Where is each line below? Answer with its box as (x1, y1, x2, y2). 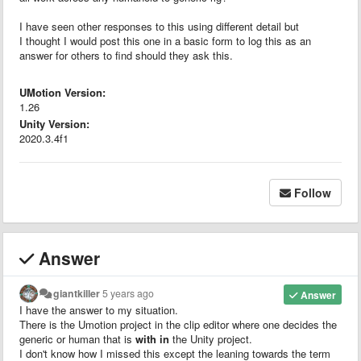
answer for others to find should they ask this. (19, 47, 233, 63)
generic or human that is (19, 330, 135, 346)
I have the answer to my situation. (19, 301, 178, 317)
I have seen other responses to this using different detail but (19, 18, 299, 34)
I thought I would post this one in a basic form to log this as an (19, 32, 311, 48)
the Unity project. (169, 330, 252, 346)
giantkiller (53, 285, 101, 301)
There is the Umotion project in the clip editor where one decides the (19, 316, 337, 332)
